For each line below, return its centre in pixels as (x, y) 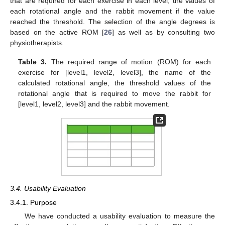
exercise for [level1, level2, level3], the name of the (115, 72)
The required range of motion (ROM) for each (129, 62)
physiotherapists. (37, 42)
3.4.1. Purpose (33, 202)
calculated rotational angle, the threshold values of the (115, 83)
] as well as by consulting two (164, 32)
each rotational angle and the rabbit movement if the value (113, 11)
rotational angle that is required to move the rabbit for (115, 93)
